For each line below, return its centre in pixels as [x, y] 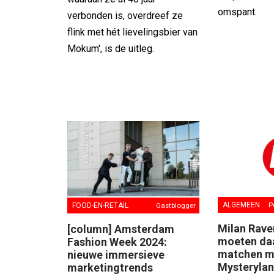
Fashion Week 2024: [117, 242]
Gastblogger [176, 205]
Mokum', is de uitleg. [111, 48]
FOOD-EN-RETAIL [100, 205]
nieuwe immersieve [116, 254]
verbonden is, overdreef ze [125, 15]
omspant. [238, 12]
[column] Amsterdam [121, 229]
